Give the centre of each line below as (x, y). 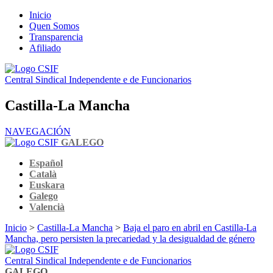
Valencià (47, 207)
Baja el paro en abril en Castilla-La (190, 227)
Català (43, 174)
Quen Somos (54, 26)
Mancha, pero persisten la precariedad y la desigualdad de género (130, 238)
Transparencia (56, 37)
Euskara (47, 185)
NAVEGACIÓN (38, 131)
